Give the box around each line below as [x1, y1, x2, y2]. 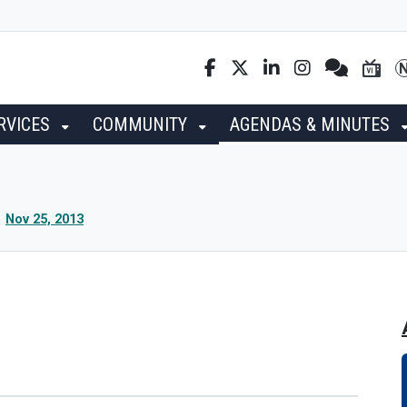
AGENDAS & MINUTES [230, 114, 394, 135]
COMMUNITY [93, 114, 192, 135]
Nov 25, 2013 [5, 212, 84, 227]
